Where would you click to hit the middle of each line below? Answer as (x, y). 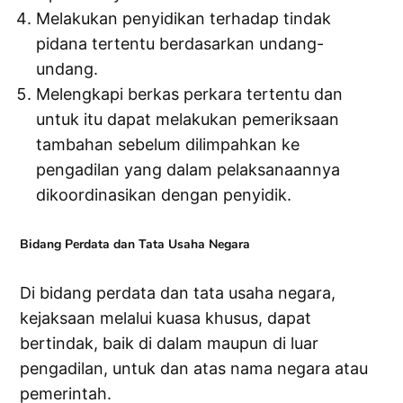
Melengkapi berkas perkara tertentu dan (190, 94)
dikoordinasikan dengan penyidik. (164, 195)
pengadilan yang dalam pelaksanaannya (188, 170)
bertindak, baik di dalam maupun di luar (170, 344)
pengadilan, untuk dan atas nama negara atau (194, 369)
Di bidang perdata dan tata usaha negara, (178, 293)
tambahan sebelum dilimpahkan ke (168, 145)
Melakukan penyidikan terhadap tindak (184, 19)
